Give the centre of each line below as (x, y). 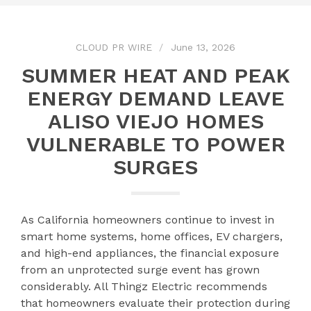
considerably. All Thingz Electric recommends (144, 286)
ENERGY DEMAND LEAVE (155, 98)
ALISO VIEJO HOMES (155, 121)
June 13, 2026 (203, 47)
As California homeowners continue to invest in (148, 219)
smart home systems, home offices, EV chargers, (152, 236)
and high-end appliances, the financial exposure (150, 253)
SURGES (155, 167)
